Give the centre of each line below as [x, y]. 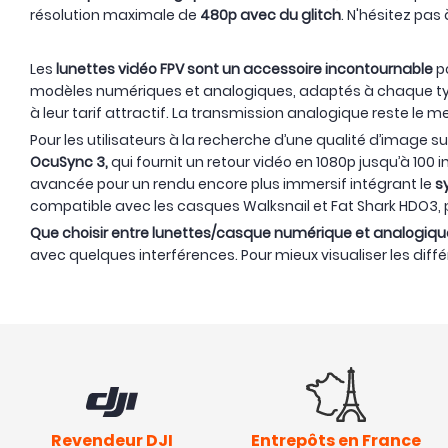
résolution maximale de [115, 15]
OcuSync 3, [69, 162]
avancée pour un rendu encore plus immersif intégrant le [232, 184]
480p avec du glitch [270, 15]
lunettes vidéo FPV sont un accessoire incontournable [244, 69]
